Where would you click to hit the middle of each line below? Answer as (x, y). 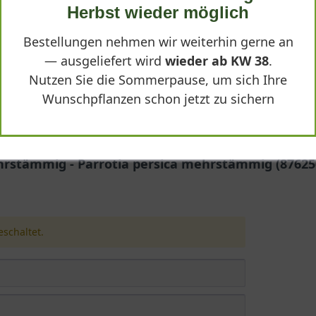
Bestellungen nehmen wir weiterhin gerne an (158, 42)
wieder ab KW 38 (217, 61)
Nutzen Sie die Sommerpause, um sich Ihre (158, 80)
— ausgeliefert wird (104, 61)
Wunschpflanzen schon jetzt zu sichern (158, 99)
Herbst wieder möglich (158, 12)
